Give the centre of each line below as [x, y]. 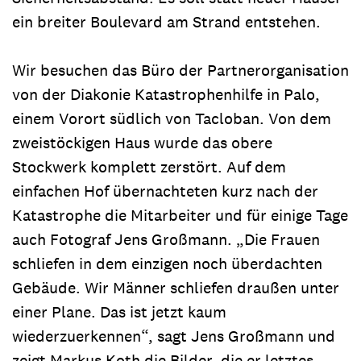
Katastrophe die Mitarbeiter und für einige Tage [180, 215]
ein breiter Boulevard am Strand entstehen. [166, 21]
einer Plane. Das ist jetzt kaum [119, 311]
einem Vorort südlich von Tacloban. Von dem [172, 118]
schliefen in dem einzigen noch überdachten [167, 263]
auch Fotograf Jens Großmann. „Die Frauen [166, 239]
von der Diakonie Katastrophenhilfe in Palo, [166, 94]
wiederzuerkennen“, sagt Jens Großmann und [174, 336]
